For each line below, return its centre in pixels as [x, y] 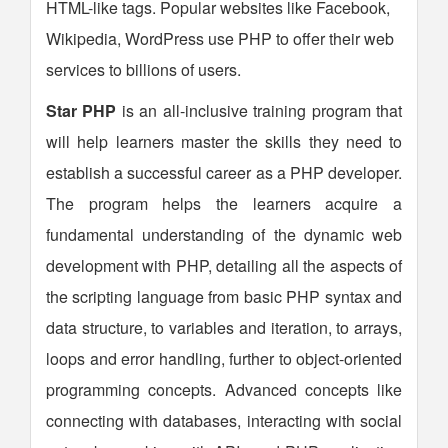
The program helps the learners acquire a [224, 203]
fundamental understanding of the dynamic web [224, 234]
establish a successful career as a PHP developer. [224, 172]
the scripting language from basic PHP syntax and [224, 296]
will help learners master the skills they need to [224, 141]
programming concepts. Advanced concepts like [224, 389]
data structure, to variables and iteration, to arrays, [224, 327]
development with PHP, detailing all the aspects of [224, 265]
